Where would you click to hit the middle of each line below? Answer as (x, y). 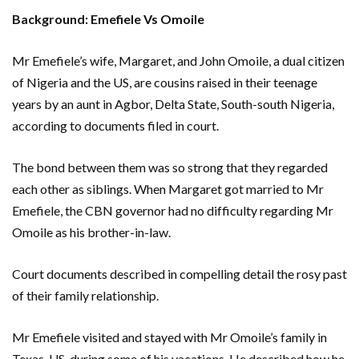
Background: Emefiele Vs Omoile (108, 18)
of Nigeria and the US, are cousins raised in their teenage (165, 82)
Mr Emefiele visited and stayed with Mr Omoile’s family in (169, 337)
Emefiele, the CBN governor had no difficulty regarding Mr (173, 210)
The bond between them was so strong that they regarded (170, 167)
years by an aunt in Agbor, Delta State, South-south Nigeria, (173, 103)
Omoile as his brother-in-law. (91, 232)
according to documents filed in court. (115, 125)
